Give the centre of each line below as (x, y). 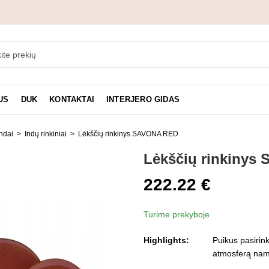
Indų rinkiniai (46, 134)
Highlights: (166, 240)
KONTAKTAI (72, 99)
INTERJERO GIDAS (143, 99)
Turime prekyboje (177, 214)
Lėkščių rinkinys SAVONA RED (128, 134)
